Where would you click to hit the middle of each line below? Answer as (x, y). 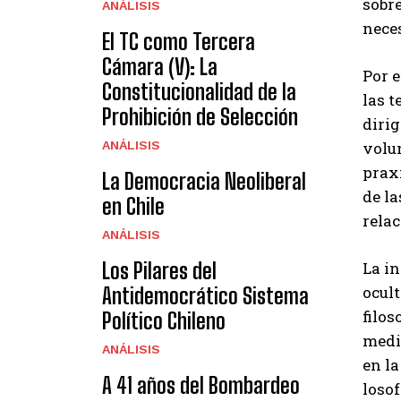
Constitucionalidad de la (199, 91)
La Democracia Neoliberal (204, 181)
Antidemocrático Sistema (205, 295)
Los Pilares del (159, 270)
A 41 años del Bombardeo (201, 385)
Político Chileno (164, 320)
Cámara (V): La (160, 66)
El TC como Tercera (179, 41)
